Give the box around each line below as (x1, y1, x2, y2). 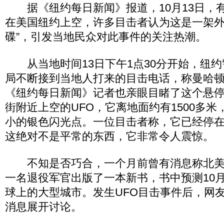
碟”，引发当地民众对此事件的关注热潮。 (5, 30, 206, 43)
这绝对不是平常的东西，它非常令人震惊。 (5, 130, 214, 142)
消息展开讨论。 (5, 200, 82, 213)
